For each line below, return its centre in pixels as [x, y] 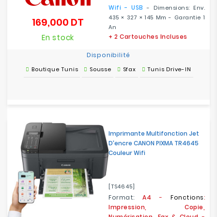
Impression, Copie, [157, 207]
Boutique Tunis [55, 69]
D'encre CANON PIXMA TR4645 [154, 143]
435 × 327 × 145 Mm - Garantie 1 [157, 17]
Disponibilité [108, 55]
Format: [126, 197]
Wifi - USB [126, 8]
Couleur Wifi [127, 153]
